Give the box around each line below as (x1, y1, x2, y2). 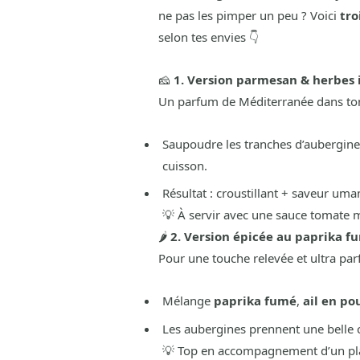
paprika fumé (213, 292, 297, 309)
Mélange (162, 292, 214, 309)
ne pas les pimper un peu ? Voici (157, 6, 340, 23)
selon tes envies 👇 (157, 28, 259, 45)
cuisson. (162, 157, 207, 174)
